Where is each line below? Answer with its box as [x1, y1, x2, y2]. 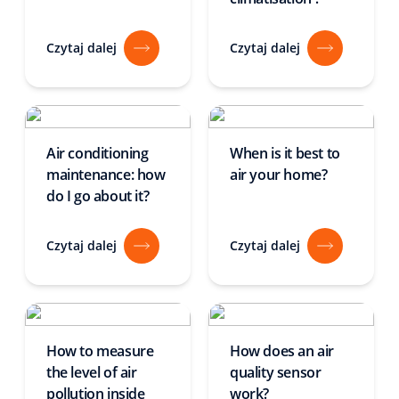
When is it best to [230, 143, 340, 163]
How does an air [230, 341, 334, 361]
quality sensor [230, 362, 322, 382]
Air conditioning [46, 143, 149, 163]
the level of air [46, 362, 137, 382]
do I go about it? [46, 186, 150, 206]
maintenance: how [46, 165, 166, 184]
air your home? [230, 165, 328, 184]
